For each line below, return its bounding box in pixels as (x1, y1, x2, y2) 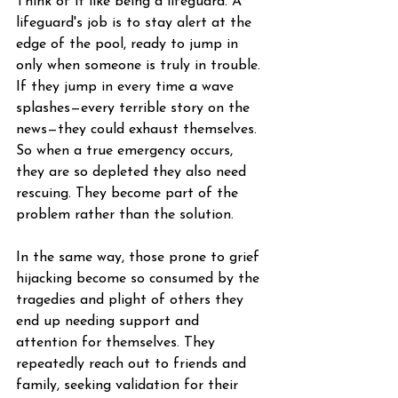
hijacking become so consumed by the (16, 272, 264, 286)
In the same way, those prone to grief (16, 251, 264, 265)
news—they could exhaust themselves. (16, 123, 261, 137)
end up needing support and (16, 314, 203, 329)
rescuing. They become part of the (16, 187, 243, 201)
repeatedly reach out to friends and (16, 357, 251, 371)
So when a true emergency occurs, (16, 144, 237, 158)
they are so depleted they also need (16, 165, 251, 179)
